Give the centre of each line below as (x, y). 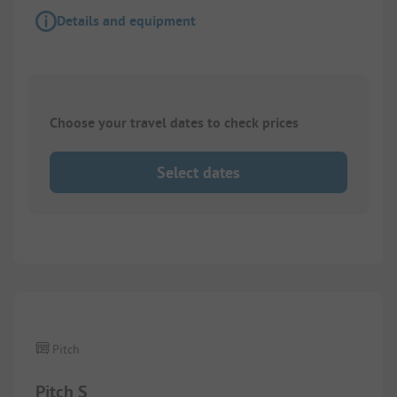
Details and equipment (126, 21)
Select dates (198, 172)
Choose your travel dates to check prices (174, 123)
